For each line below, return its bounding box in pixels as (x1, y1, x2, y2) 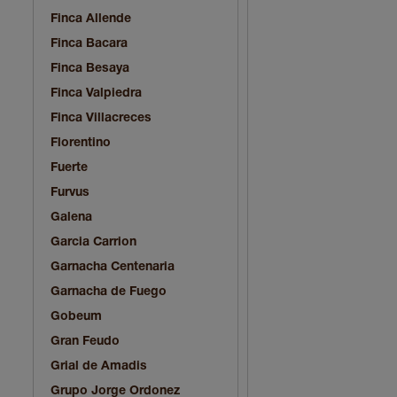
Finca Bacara (51, 37, 128, 50)
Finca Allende (51, 12, 131, 25)
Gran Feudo (51, 335, 120, 347)
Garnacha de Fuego (51, 285, 167, 298)
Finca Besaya (51, 62, 129, 74)
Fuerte (51, 161, 88, 174)
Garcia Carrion (51, 236, 136, 248)
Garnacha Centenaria (51, 261, 175, 273)
